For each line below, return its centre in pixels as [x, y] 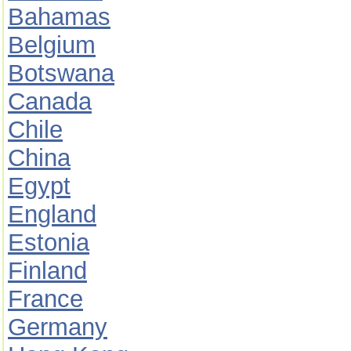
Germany [58, 327]
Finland [47, 271]
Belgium [52, 45]
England [52, 214]
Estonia [49, 242]
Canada [50, 101]
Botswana [61, 73]
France [45, 299]
